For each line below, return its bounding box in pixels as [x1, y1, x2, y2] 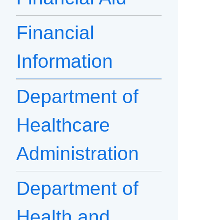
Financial [16, 22, 94, 44]
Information [16, 51, 113, 72]
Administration [16, 143, 139, 165]
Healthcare [16, 114, 110, 136]
